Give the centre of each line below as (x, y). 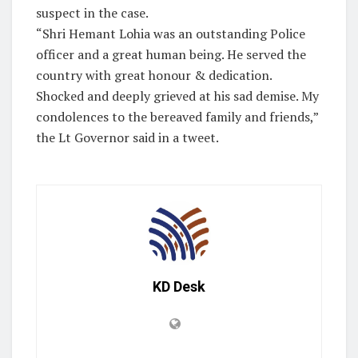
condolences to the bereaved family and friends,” (177, 117)
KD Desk (179, 287)
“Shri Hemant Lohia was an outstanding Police (171, 34)
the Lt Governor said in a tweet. (127, 138)
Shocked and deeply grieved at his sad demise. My (177, 96)
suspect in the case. (92, 13)
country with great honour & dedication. (154, 76)
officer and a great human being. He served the (171, 55)
